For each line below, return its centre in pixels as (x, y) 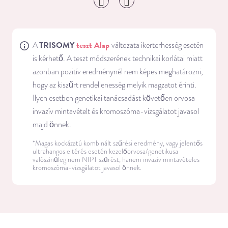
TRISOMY (58, 46)
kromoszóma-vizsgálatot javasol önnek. (87, 168)
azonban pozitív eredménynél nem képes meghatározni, (118, 72)
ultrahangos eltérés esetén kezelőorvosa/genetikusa (105, 152)
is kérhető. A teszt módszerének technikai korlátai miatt (118, 59)
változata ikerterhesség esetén (158, 46)
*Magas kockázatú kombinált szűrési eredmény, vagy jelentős (118, 144)
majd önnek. (52, 125)
